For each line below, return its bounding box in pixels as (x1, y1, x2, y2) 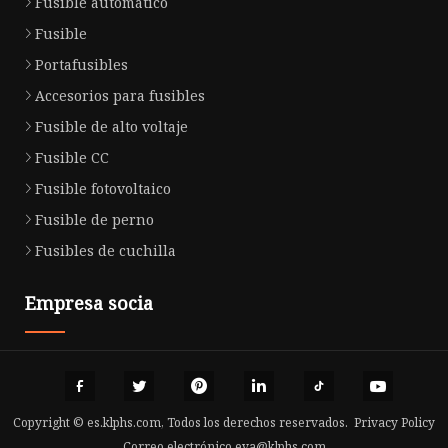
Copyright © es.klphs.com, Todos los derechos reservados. (13, 413, 354, 431)
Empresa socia (25, 290, 153, 315)
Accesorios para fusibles (35, 85, 205, 105)
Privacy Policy (354, 413, 435, 431)
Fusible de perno (35, 209, 154, 229)
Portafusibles (35, 54, 128, 74)
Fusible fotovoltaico (35, 178, 171, 198)
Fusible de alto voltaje (35, 116, 188, 136)
